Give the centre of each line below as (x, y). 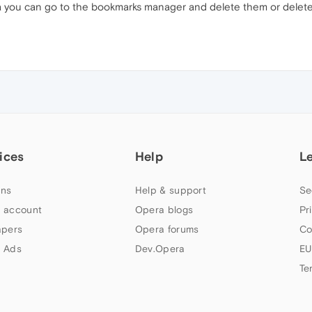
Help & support (171, 190)
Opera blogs (164, 210)
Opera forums (167, 229)
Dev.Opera (160, 249)
